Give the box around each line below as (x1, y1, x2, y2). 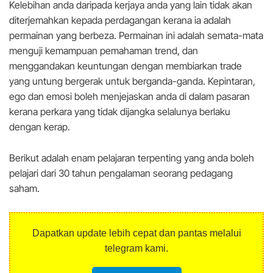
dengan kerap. (9, 121, 70, 133)
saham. (9, 182, 40, 195)
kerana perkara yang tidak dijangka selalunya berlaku (9, 105, 230, 118)
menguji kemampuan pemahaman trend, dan (9, 44, 198, 57)
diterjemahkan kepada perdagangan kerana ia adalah (9, 14, 231, 27)
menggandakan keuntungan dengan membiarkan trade (9, 60, 242, 73)
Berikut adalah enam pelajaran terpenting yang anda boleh (9, 152, 254, 165)
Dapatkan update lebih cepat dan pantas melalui (32, 228, 241, 239)
